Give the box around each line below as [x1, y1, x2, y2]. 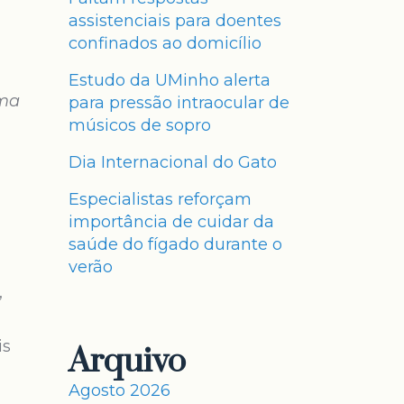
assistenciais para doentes [69, 11, 281, 31]
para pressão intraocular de [69, 93, 289, 113]
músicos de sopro [69, 115, 211, 135]
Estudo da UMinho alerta [69, 70, 271, 90]
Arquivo [69, 341, 186, 382]
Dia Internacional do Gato [69, 152, 277, 172]
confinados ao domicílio [69, 33, 262, 53]
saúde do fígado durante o [69, 234, 282, 254]
